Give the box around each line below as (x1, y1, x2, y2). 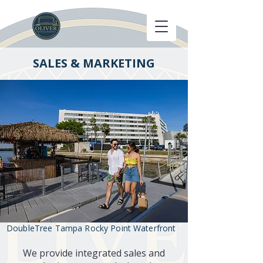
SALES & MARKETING (33, 55, 155, 71)
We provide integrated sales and (23, 247, 165, 259)
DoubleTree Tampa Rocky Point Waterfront (6, 222, 176, 234)
